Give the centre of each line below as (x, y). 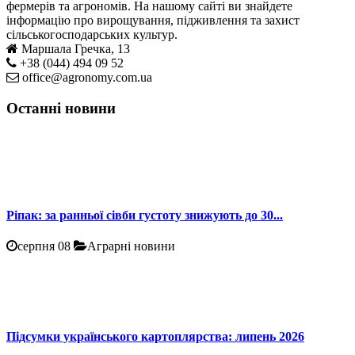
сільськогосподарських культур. (92, 34)
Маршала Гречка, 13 (76, 49)
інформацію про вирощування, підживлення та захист (153, 20)
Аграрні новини (131, 246)
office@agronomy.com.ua (87, 77)
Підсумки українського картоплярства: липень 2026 (155, 337)
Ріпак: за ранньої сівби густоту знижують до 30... (145, 215)
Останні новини (61, 108)
